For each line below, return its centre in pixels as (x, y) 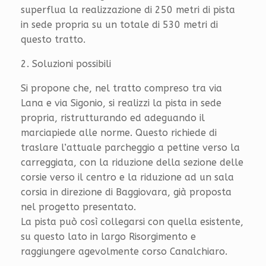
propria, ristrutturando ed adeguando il (113, 118)
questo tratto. (53, 39)
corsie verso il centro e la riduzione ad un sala (127, 177)
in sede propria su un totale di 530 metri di (119, 24)
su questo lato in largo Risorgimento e (108, 236)
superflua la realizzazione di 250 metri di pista (128, 9)
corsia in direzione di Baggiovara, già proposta (126, 192)
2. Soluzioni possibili (66, 64)
